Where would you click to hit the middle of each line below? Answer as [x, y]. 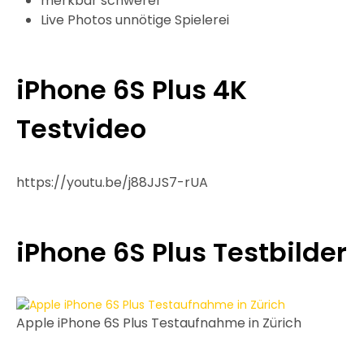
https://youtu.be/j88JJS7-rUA [112, 183]
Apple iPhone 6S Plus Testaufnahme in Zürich [159, 323]
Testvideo [81, 129]
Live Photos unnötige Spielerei [135, 20]
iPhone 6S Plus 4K [132, 90]
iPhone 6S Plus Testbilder [182, 253]
